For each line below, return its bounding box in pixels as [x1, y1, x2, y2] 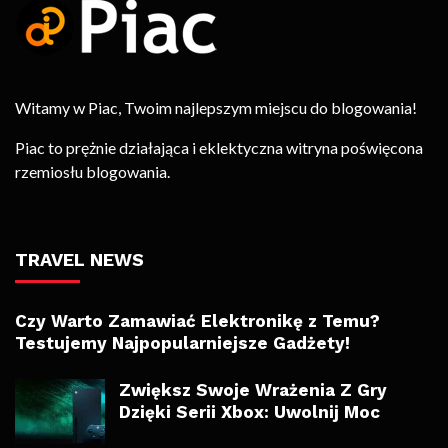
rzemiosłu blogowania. [15, 161, 170, 181]
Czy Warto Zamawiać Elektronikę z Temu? [15, 310, 380, 331]
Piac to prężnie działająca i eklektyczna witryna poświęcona [15, 137, 423, 157]
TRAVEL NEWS [15, 248, 144, 270]
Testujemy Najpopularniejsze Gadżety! [15, 332, 350, 353]
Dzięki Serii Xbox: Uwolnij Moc [119, 401, 380, 422]
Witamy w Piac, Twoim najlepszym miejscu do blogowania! [15, 97, 417, 117]
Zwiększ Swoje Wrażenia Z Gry [119, 379, 387, 400]
